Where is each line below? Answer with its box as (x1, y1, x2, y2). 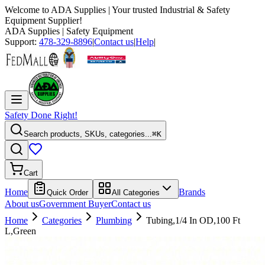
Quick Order (47, 188, 88, 197)
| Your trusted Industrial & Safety (106, 5, 230, 15)
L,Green (5, 226, 36, 236)
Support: (5, 37, 39, 47)
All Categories (112, 188, 160, 197)
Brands (179, 187, 205, 197)
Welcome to (5, 5, 51, 15)
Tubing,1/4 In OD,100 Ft (146, 215, 240, 225)
